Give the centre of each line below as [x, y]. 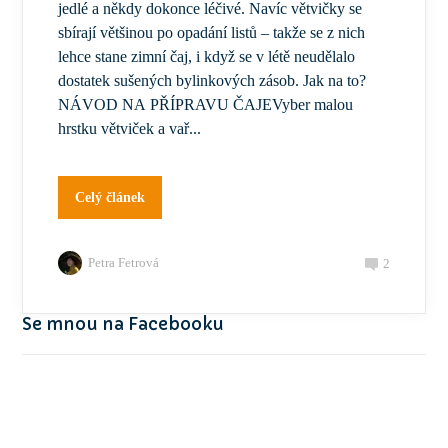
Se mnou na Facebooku [123, 324]
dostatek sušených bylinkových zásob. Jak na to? [212, 81]
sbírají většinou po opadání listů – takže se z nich [212, 33]
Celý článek [110, 198]
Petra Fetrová [124, 263]
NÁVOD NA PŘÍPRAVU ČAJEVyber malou [206, 105]
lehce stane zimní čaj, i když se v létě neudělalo [207, 57]
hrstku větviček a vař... [130, 129]
